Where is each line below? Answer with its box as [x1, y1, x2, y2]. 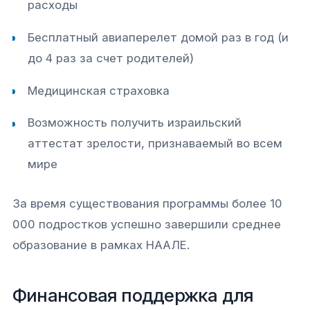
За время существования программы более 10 [12, 196, 282, 210]
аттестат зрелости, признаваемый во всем [28, 136, 283, 151]
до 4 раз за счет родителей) [28, 51, 194, 65]
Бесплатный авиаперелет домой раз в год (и [28, 30, 289, 44]
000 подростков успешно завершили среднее [12, 217, 281, 231]
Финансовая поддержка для [12, 284, 254, 306]
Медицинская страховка [28, 83, 170, 98]
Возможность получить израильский [28, 116, 242, 130]
